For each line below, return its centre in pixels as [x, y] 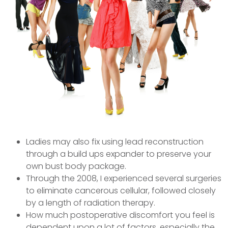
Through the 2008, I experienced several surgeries [124, 178]
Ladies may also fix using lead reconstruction [115, 141]
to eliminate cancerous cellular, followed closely [121, 190]
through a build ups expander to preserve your [119, 154]
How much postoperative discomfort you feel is [121, 215]
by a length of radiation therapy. [91, 203]
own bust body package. [76, 166]
